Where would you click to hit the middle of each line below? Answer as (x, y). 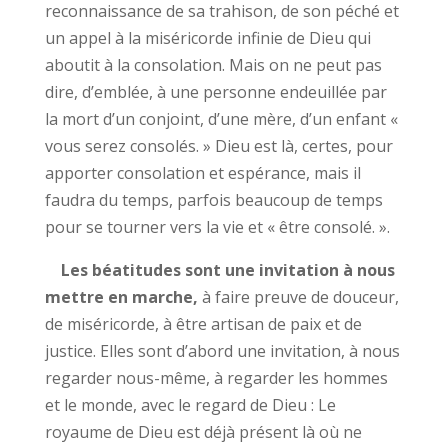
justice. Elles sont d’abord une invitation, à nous (222, 351)
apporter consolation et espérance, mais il (202, 173)
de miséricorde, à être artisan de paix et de (203, 324)
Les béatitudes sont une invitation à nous (219, 270)
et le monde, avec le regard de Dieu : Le (190, 405)
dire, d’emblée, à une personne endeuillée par (215, 92)
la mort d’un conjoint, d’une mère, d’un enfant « (221, 119)
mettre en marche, (121, 297)
